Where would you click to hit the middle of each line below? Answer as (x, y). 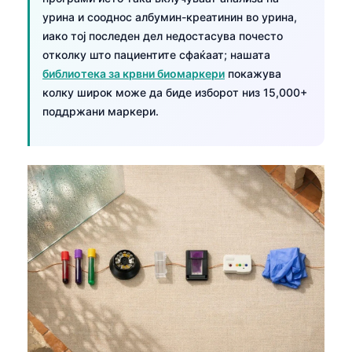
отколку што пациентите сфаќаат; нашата (156, 54)
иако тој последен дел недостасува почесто (163, 35)
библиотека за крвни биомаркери (134, 73)
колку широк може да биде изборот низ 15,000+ (175, 92)
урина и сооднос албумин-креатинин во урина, (170, 16)
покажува (253, 73)
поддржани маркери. (101, 111)
